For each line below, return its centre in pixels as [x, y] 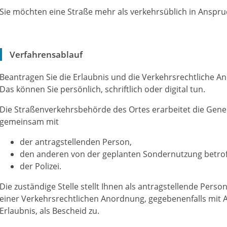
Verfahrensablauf [46, 54]
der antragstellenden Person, [76, 142]
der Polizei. [41, 166]
